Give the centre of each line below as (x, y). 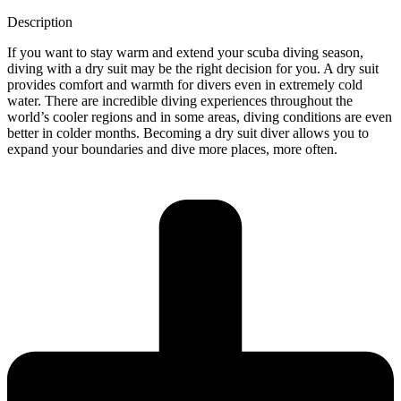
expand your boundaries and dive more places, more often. (172, 149)
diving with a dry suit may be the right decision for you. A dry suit (193, 68)
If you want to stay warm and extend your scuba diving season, (185, 52)
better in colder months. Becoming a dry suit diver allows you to (188, 132)
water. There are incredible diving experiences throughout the (180, 100)
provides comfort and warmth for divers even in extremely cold (185, 84)
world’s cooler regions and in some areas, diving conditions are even (200, 116)
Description (40, 21)
